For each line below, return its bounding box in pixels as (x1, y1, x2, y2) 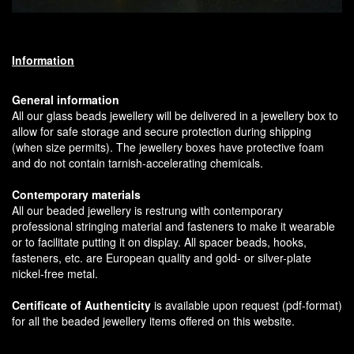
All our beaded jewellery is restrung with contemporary (12, 201, 283, 218)
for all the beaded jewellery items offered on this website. (12, 312, 295, 329)
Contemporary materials (12, 186, 141, 202)
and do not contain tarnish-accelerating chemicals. (12, 154, 263, 171)
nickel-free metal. (12, 265, 98, 281)
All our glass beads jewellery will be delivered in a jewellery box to (12, 107, 338, 123)
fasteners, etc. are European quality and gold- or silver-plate (12, 249, 311, 265)
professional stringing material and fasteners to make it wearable (12, 217, 335, 234)
